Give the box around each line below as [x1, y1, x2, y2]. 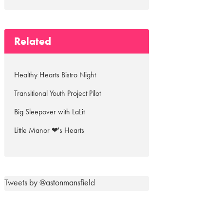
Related [14, 34, 52, 48]
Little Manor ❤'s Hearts [14, 125, 85, 135]
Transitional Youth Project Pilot [14, 88, 101, 98]
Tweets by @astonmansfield [4, 177, 95, 188]
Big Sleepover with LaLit [14, 107, 85, 117]
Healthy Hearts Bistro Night [14, 70, 96, 80]
